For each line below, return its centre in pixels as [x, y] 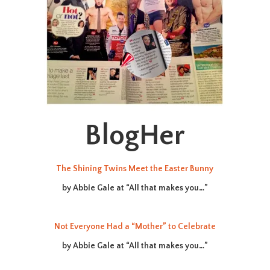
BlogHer [135, 135]
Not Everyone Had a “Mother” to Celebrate [135, 227]
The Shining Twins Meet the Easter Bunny [135, 169]
